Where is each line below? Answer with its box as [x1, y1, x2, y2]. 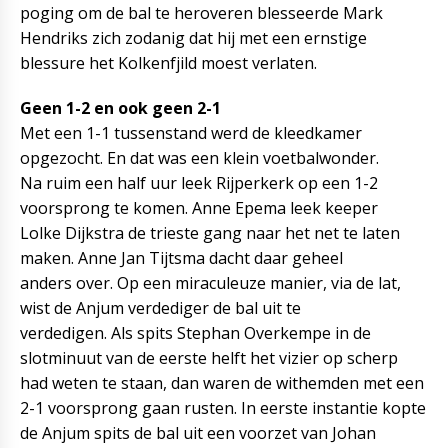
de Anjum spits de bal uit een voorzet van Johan [20, 422, 376, 444]
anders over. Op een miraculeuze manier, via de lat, [20, 272, 401, 294]
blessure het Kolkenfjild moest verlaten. [20, 52, 317, 74]
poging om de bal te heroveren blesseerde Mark [20, 2, 383, 24]
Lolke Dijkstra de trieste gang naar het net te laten [20, 222, 400, 244]
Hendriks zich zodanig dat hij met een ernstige [20, 27, 367, 49]
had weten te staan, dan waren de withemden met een [20, 372, 424, 394]
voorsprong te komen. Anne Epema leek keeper [20, 197, 378, 219]
